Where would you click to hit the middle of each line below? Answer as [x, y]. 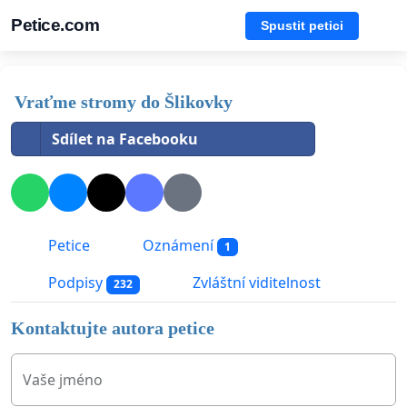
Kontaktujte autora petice [113, 328]
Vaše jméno [63, 379]
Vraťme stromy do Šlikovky [124, 102]
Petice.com [55, 25]
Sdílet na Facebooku [125, 139]
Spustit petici [302, 25]
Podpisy [75, 283]
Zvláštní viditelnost [254, 283]
